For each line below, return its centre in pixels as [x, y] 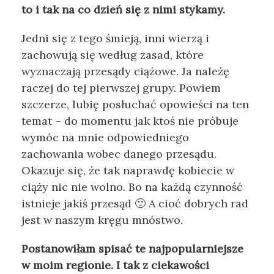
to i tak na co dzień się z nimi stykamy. [123, 10]
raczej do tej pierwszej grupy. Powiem [121, 88]
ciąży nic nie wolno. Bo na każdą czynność [132, 187]
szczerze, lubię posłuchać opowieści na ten [135, 105]
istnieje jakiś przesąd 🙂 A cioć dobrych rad [135, 204]
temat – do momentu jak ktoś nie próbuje [130, 121]
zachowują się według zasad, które [113, 55]
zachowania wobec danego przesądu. [119, 154]
